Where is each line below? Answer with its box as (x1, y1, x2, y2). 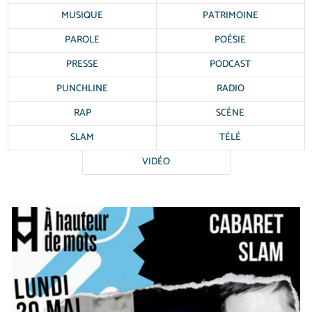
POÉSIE (214, 31, 247, 48)
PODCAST (210, 56, 251, 72)
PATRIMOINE (202, 7, 258, 24)
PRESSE (66, 56, 99, 72)
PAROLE (65, 31, 100, 48)
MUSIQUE (61, 7, 104, 24)
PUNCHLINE (56, 80, 109, 97)
